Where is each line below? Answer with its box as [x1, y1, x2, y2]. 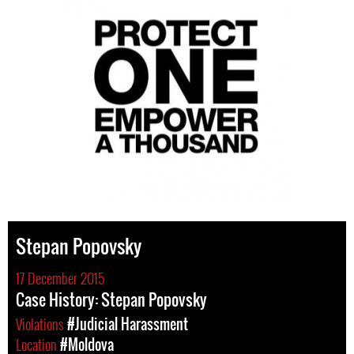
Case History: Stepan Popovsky [16, 288, 207, 311]
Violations [16, 314, 67, 334]
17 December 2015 [16, 268, 104, 288]
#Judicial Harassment [67, 314, 188, 334]
